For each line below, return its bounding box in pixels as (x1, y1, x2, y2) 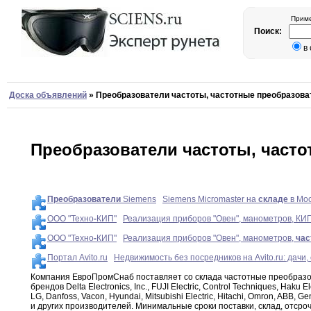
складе (258, 194, 288, 205)
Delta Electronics (66, 282, 130, 292)
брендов (31, 282, 66, 292)
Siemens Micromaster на (162, 194, 258, 205)
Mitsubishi (143, 292, 185, 302)
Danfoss (44, 292, 77, 302)
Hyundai (107, 292, 141, 302)
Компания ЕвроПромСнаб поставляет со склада (31, 272, 224, 283)
